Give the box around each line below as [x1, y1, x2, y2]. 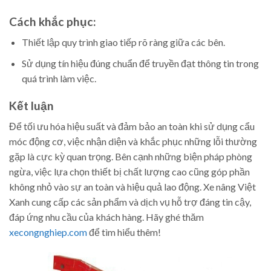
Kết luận [9, 98, 54, 113]
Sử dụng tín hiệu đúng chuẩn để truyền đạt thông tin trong [21, 57, 259, 69]
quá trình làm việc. [21, 72, 96, 84]
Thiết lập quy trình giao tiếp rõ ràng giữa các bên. [21, 36, 225, 48]
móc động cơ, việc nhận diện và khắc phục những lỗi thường [9, 135, 257, 148]
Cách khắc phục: [9, 14, 96, 28]
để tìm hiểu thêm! [87, 226, 161, 238]
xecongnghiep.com [9, 226, 87, 238]
